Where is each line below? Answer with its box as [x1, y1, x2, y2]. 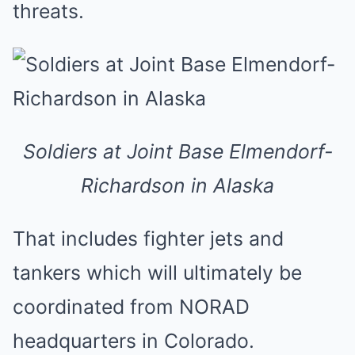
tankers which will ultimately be [13, 261, 302, 284]
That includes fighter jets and [13, 227, 284, 250]
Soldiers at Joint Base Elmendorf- [22, 139, 333, 163]
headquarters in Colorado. [13, 329, 254, 353]
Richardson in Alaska [81, 174, 274, 197]
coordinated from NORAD [13, 295, 250, 319]
